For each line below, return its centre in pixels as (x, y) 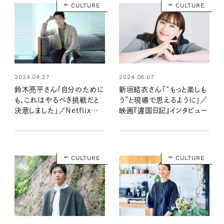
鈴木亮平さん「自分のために (59, 89)
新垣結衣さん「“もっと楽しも (162, 89)
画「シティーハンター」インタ (57, 121)
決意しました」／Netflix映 (56, 110)
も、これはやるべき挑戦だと (57, 100)
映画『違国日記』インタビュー (163, 110)
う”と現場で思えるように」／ (163, 100)
